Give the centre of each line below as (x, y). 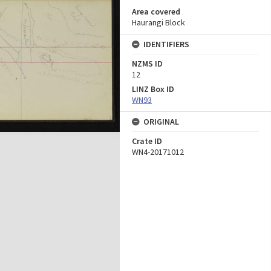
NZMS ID (147, 64)
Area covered (156, 11)
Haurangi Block (158, 22)
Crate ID (147, 141)
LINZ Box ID (153, 89)
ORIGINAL (161, 122)
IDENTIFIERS (166, 44)
